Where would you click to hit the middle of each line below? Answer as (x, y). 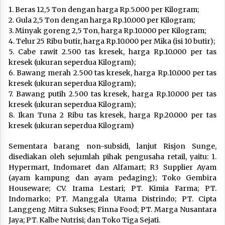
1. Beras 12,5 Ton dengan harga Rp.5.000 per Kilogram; (104, 10)
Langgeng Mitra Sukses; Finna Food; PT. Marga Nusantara (113, 210)
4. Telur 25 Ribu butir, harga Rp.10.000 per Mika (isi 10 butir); (112, 41)
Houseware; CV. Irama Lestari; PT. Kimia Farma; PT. (113, 189)
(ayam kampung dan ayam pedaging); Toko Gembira (113, 178)
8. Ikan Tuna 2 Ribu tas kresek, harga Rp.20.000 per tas (113, 115)
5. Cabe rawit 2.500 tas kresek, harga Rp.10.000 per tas (113, 52)
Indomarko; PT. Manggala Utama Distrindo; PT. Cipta (113, 199)
